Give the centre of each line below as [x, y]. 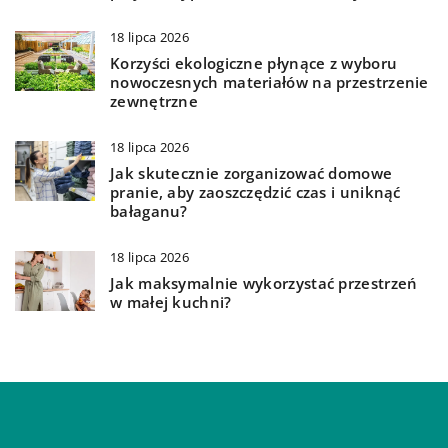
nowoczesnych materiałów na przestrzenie [269, 82]
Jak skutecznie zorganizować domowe [251, 173]
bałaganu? [149, 211]
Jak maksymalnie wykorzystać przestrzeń [264, 283]
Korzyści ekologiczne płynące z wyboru [254, 63]
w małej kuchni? [171, 302]
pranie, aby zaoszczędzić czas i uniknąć [255, 192]
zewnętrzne [154, 101]
